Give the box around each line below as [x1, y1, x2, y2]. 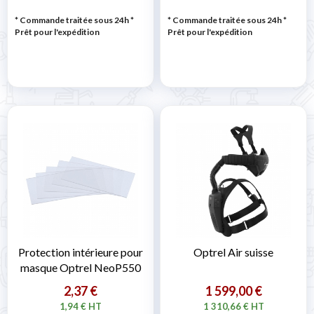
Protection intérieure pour [18, 245, 143, 259]
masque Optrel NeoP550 [20, 261, 141, 275]
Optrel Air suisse [193, 245, 273, 259]
